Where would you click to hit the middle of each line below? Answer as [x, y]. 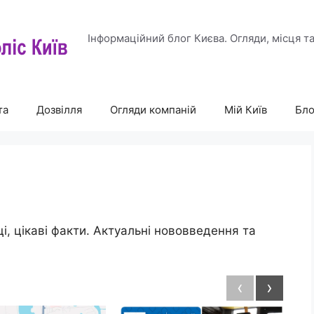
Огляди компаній [153, 110]
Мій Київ [246, 110]
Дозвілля [59, 110]
